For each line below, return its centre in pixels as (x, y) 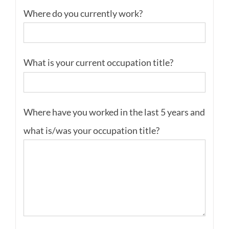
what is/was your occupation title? (91, 130)
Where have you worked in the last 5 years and (114, 112)
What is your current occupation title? (98, 63)
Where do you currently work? (83, 13)
